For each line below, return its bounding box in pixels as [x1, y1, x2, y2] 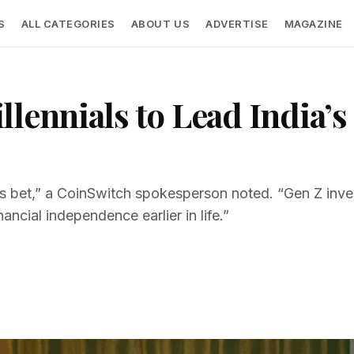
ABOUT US [130, 17, 190, 30]
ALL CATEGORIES [21, 17, 115, 30]
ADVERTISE [205, 17, 269, 30]
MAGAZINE [284, 17, 343, 30]
